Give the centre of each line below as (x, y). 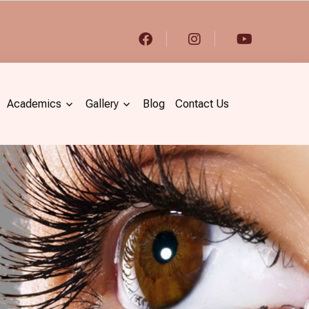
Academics (34, 103)
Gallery (102, 103)
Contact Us (202, 103)
